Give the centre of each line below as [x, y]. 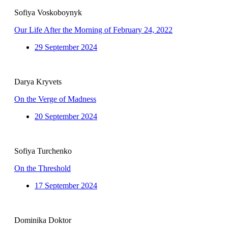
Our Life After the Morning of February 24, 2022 [93, 30]
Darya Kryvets [38, 82]
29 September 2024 [66, 47]
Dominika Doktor [43, 220]
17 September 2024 [66, 186]
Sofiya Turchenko [43, 151]
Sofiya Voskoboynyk [48, 13]
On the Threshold [42, 168]
